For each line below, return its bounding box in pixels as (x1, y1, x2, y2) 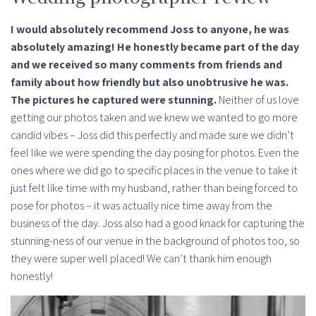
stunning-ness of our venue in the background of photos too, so (11, 233, 300, 249)
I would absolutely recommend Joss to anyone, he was (11, 22, 289, 37)
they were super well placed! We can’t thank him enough (11, 251, 272, 267)
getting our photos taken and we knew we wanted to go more (11, 110, 298, 126)
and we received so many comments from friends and (11, 57, 282, 73)
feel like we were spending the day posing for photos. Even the (11, 145, 299, 161)
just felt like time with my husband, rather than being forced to (11, 181, 298, 196)
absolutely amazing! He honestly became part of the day (11, 39, 299, 55)
